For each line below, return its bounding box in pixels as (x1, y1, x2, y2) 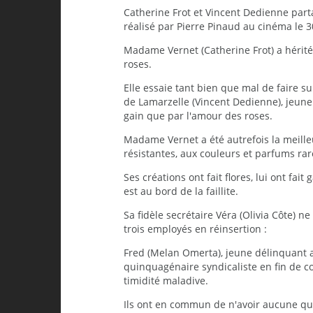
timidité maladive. (124, 274, 208, 288)
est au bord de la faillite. (124, 184, 238, 198)
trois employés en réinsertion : (124, 222, 267, 236)
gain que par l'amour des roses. (124, 109, 272, 123)
